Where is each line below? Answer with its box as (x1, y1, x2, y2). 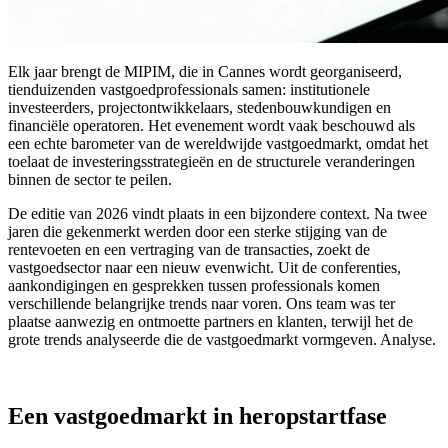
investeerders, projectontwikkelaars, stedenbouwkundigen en (8, 98, 391, 116)
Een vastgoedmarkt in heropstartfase (8, 402, 387, 429)
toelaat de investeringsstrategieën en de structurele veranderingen (8, 152, 415, 170)
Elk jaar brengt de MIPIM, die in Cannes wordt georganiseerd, (8, 62, 402, 80)
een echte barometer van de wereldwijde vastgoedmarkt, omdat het (8, 134, 428, 152)
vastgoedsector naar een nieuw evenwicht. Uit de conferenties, (8, 258, 401, 276)
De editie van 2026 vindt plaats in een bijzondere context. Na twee (8, 204, 427, 222)
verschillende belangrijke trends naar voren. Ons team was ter (8, 294, 395, 312)
